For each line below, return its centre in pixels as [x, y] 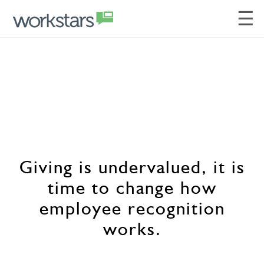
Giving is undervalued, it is [132, 167]
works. [132, 229]
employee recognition [132, 208]
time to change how [132, 187]
